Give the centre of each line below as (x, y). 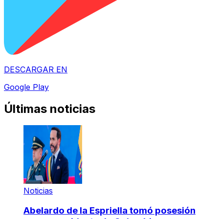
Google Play (26, 87)
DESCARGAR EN (36, 69)
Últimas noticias (50, 109)
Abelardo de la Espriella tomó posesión (109, 211)
